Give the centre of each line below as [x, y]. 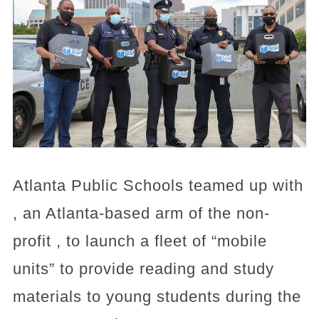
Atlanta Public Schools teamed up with [158, 185]
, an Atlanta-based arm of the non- [141, 213]
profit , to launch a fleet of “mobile [140, 241]
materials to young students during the [157, 296]
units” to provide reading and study [143, 268]
